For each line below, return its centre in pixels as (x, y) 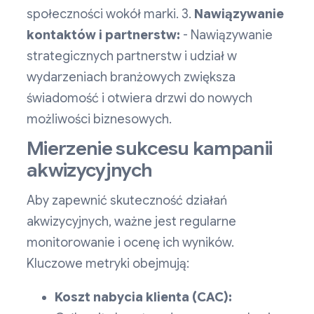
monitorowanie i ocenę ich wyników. (130, 243)
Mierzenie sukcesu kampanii (150, 149)
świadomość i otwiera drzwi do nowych (139, 98)
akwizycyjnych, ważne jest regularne (131, 222)
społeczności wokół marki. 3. (110, 14)
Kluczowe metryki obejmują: (108, 264)
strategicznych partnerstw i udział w (132, 56)
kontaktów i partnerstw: (103, 35)
